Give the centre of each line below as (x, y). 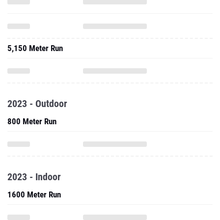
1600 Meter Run (34, 194)
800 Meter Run (32, 121)
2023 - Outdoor (37, 104)
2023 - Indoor (34, 177)
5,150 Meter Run (35, 48)
